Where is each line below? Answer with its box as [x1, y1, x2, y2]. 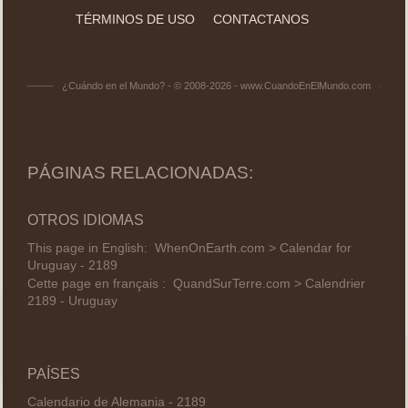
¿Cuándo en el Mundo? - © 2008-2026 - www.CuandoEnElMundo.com [61, 79, 371, 91]
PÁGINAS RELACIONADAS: [26, 162, 253, 182]
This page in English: [26, 240, 155, 255]
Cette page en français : [26, 277, 173, 291]
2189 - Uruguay [26, 294, 117, 309]
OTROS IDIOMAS [26, 211, 144, 228]
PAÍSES [26, 366, 80, 382]
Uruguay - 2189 [26, 258, 117, 272]
